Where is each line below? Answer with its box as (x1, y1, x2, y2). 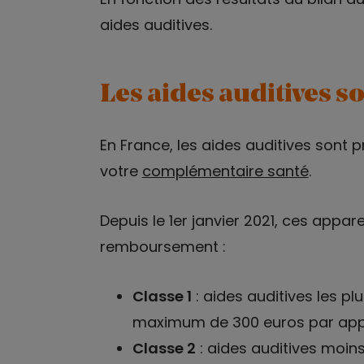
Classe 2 (132, 337, 196, 358)
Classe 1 (132, 285, 192, 306)
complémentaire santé (141, 160, 309, 181)
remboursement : (99, 236, 226, 257)
